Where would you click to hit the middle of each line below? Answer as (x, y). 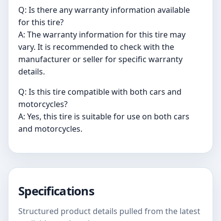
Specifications (56, 191)
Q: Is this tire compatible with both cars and (100, 92)
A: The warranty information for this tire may (102, 35)
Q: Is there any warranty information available (104, 10)
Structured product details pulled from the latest (109, 211)
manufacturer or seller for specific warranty (100, 59)
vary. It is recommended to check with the (96, 47)
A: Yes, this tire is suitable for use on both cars (104, 117)
